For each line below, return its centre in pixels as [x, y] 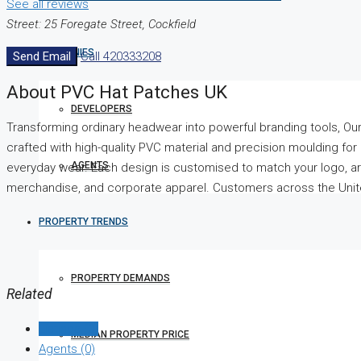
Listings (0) [68, 328]
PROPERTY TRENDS [83, 222]
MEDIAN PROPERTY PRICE [130, 334]
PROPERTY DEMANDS [120, 278]
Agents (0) [67, 349]
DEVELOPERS [102, 109]
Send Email [42, 57]
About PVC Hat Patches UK [117, 92]
